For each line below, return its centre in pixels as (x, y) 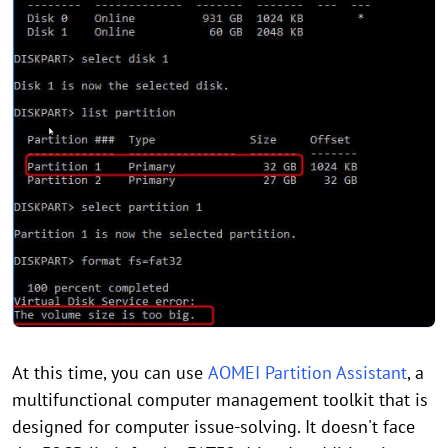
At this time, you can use (110, 372)
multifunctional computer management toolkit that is (220, 399)
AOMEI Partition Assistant (307, 372)
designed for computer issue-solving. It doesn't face (213, 426)
